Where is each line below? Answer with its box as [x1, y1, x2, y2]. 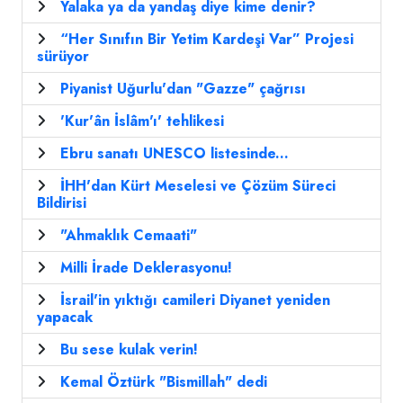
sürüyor [37, 46, 89, 67]
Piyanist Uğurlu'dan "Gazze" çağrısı [60, 78, 306, 100]
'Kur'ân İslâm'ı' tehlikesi [60, 111, 224, 132]
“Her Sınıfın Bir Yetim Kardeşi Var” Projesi [60, 29, 354, 50]
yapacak [37, 307, 93, 328]
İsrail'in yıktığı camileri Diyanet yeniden [60, 290, 330, 311]
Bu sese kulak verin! [60, 339, 198, 361]
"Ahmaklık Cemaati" [60, 225, 197, 246]
